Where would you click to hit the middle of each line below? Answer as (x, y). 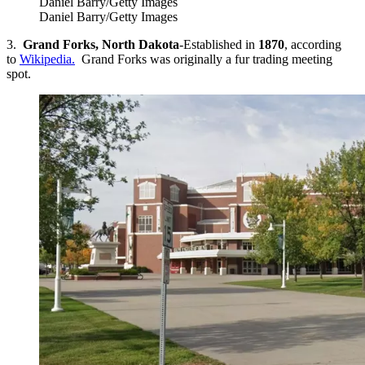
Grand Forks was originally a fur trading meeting (204, 59)
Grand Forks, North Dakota (101, 45)
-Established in (219, 45)
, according (313, 45)
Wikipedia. (47, 59)
